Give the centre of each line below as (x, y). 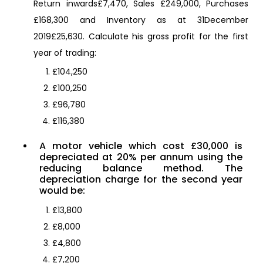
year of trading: (65, 53)
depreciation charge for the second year (141, 180)
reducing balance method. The (141, 168)
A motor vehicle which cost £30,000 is (141, 146)
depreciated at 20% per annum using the (141, 157)
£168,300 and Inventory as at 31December (141, 20)
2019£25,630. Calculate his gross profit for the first (141, 37)
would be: (62, 191)
